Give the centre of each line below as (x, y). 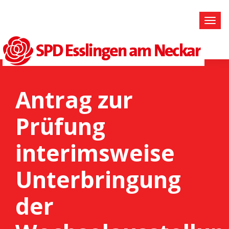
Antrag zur (74, 100)
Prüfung (60, 126)
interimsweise (95, 153)
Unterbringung (98, 179)
